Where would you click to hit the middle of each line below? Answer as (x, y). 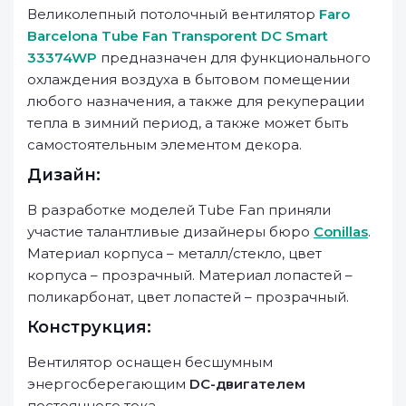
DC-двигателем (247, 384)
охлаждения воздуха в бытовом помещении (188, 79)
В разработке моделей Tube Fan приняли (179, 210)
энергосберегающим (108, 384)
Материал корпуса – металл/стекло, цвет (174, 253)
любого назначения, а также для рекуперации (196, 101)
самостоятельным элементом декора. (164, 145)
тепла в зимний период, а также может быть (188, 123)
